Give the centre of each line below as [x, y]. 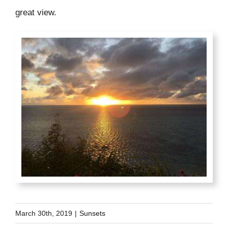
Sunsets [92, 213]
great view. [36, 12]
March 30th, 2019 [44, 213]
